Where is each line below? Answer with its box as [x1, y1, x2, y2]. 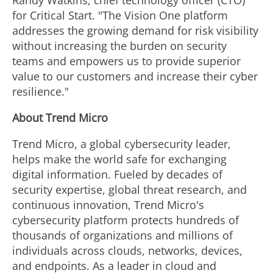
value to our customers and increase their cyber [12, 69, 258, 83]
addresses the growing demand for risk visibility [12, 23, 258, 38]
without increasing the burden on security [12, 38, 227, 53]
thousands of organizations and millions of [12, 228, 233, 243]
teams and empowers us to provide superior [12, 54, 241, 68]
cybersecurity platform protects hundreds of [12, 213, 239, 227]
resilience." [12, 84, 69, 99]
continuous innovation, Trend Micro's [12, 197, 204, 212]
